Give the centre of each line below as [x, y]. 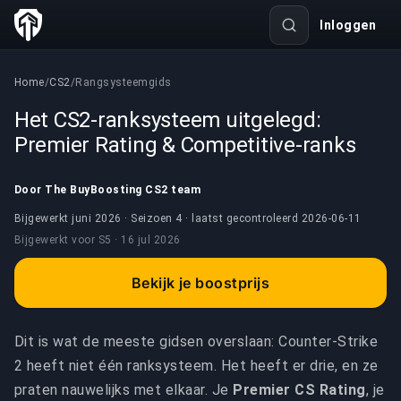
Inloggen [348, 25]
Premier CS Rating [299, 390]
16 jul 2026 [151, 240]
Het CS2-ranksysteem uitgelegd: [168, 120]
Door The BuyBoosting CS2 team [108, 190]
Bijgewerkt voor [55, 240]
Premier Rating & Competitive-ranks [185, 145]
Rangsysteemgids [124, 82]
